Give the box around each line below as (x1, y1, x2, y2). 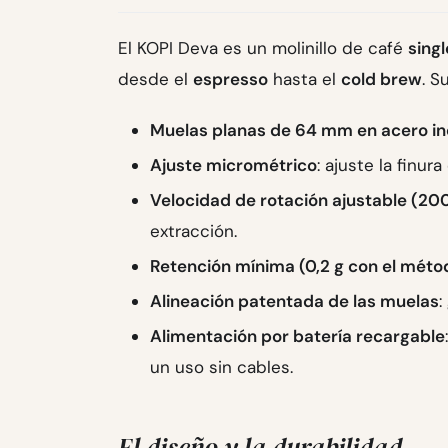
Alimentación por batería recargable (150, 325, 445, 348)
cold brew (341, 68, 422, 91)
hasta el (268, 68, 341, 91)
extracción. (150, 220, 237, 243)
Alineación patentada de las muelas (150, 290, 439, 313)
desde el (118, 68, 193, 91)
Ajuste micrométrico (150, 154, 317, 177)
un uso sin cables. (150, 356, 293, 379)
